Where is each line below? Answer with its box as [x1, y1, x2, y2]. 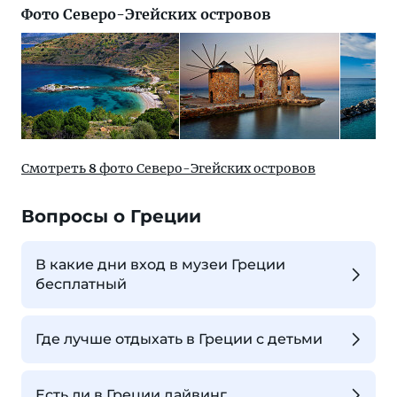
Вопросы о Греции [21, 206, 201, 227]
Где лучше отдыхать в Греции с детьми [35, 331, 323, 348]
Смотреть [21, 160, 89, 176]
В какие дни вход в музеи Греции [35, 256, 285, 273]
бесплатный [35, 276, 127, 292]
